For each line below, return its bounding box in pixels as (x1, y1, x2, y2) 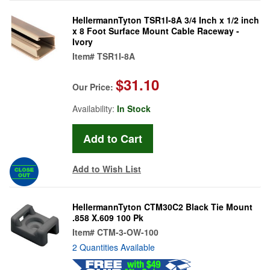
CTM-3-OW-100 (97, 225, 159, 238)
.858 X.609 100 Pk (72, 211, 143, 224)
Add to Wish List (72, 162, 141, 175)
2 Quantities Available (72, 240, 155, 253)
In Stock (117, 102, 151, 115)
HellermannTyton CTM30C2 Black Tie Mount (72, 200, 253, 213)
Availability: (72, 102, 117, 115)
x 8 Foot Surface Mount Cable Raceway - (72, 24, 239, 37)
